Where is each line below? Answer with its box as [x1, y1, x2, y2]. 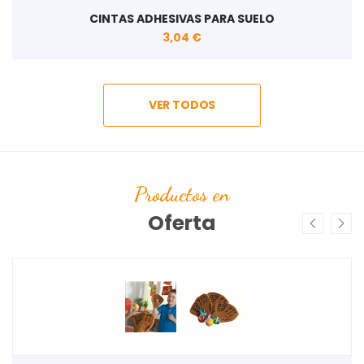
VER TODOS [148, 97, 216, 113]
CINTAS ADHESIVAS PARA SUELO [89, 11, 275, 27]
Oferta [147, 209, 217, 237]
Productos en [134, 182, 230, 206]
